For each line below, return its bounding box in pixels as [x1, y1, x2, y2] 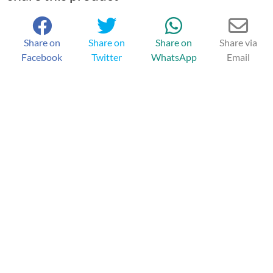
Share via [219, 37, 257, 49]
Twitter [91, 51, 122, 63]
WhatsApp [151, 51, 197, 63]
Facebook [21, 51, 63, 63]
